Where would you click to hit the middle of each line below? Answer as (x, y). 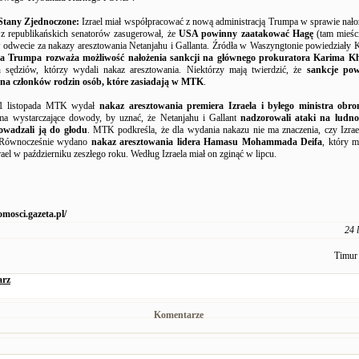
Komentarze (179, 315)
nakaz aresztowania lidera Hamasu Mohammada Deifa (207, 142)
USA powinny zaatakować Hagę (246, 34)
